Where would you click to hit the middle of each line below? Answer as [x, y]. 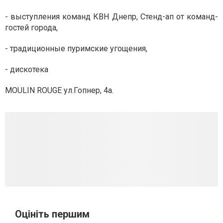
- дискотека [27, 69]
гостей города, [31, 28]
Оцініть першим [52, 214]
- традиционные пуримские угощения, [76, 49]
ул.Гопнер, [84, 90]
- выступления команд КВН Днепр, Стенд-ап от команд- [111, 17]
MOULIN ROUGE [34, 90]
